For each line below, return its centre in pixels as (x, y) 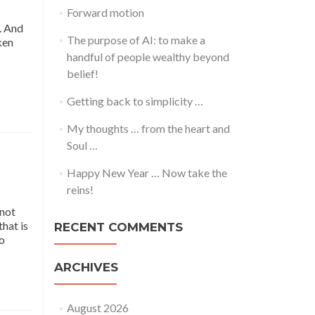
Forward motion (105, 12)
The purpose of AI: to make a (136, 40)
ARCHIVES (86, 267)
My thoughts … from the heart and (148, 128)
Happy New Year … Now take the (147, 173)
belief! (82, 73)
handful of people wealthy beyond (148, 57)
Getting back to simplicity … (135, 101)
